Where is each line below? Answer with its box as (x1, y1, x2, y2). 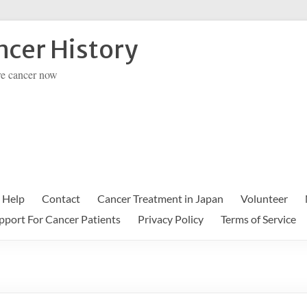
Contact (42, 192, 80, 205)
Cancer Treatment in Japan (97, 192, 223, 205)
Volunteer (241, 192, 288, 205)
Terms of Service (221, 212, 296, 225)
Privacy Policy (138, 212, 204, 225)
